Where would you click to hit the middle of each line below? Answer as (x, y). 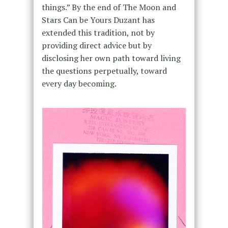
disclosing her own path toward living (111, 58)
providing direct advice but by (96, 45)
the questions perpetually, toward (104, 70)
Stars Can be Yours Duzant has (98, 20)
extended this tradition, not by (98, 32)
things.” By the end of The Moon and (109, 7)
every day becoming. (79, 83)
